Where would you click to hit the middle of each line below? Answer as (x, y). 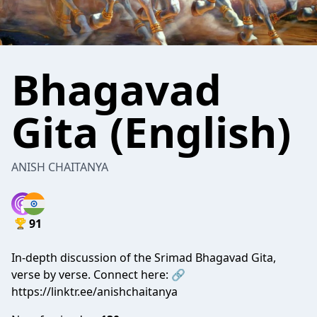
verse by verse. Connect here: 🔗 (98, 275)
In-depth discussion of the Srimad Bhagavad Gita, (144, 258)
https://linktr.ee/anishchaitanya (94, 292)
